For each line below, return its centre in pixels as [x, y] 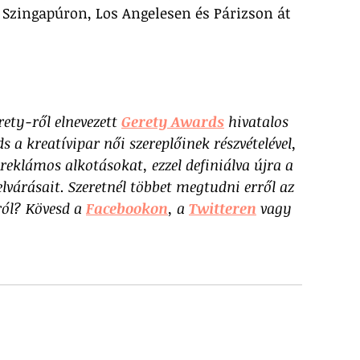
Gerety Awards [173, 121]
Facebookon [127, 208]
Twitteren [223, 208]
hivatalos [258, 121]
